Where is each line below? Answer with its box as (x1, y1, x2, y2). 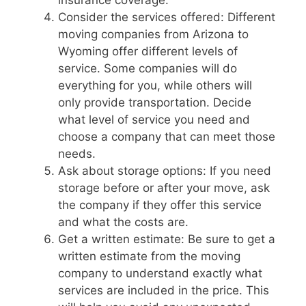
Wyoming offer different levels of (58, 44, 238, 59)
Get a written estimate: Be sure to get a (58, 232, 275, 247)
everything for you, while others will (58, 79, 252, 93)
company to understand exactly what (58, 266, 262, 281)
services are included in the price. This (58, 283, 269, 298)
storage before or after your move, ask (58, 181, 270, 195)
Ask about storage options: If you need (58, 164, 271, 178)
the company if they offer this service (58, 198, 262, 212)
